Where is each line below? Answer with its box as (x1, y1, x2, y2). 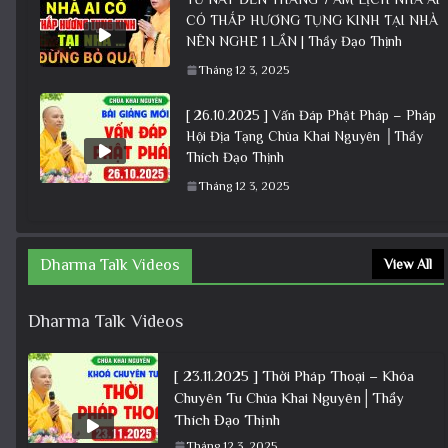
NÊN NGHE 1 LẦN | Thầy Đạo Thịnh (186, 32, 402, 49)
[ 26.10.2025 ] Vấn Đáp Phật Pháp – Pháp (186, 106, 436, 123)
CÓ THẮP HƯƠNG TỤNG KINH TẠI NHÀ (186, 11, 438, 28)
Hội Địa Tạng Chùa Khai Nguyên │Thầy (186, 127, 423, 144)
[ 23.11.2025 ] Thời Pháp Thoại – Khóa (174, 366, 414, 384)
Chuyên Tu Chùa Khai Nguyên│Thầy (174, 388, 404, 406)
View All (384, 255, 432, 272)
